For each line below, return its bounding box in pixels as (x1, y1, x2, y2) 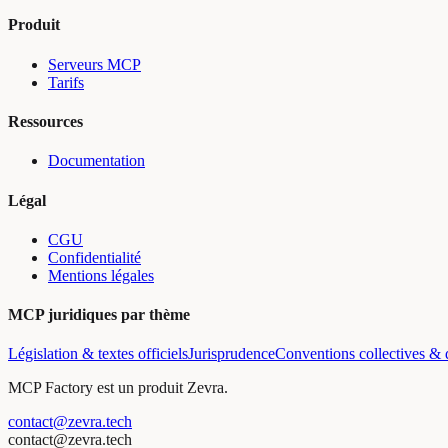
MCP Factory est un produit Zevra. (8, 379, 228, 397)
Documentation (48, 152, 145, 170)
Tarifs (48, 73, 84, 91)
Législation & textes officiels (8, 345, 188, 363)
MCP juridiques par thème (8, 306, 190, 324)
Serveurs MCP (48, 55, 141, 73)
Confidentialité (48, 248, 141, 266)
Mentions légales (48, 266, 154, 284)
